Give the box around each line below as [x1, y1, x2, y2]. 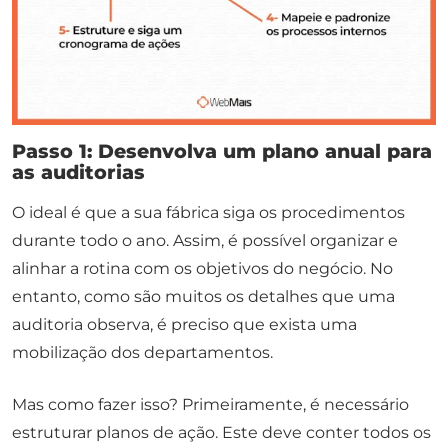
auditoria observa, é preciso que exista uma [12, 315, 357, 335]
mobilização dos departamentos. [12, 343, 273, 363]
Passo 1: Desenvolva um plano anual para [12, 139, 432, 164]
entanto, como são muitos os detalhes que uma [12, 287, 395, 307]
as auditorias [12, 160, 145, 185]
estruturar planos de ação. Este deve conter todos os [12, 423, 431, 443]
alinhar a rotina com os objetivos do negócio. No [12, 259, 393, 279]
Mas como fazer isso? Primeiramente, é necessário [12, 395, 409, 415]
